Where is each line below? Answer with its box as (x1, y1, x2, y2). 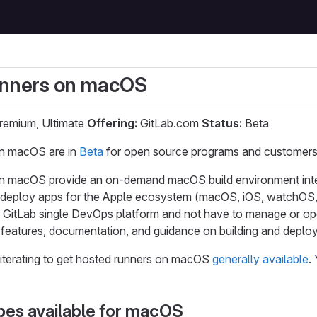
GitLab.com (137, 116, 202, 131)
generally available (212, 252, 309, 267)
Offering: (87, 116, 137, 131)
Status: (202, 116, 242, 131)
